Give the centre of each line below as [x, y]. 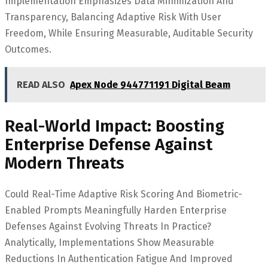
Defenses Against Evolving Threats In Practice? [108, 226]
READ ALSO [41, 85]
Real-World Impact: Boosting [115, 126]
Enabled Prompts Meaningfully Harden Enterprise [116, 210]
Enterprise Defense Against [109, 144]
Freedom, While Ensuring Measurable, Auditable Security [129, 33]
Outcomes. [28, 50]
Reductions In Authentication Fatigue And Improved [119, 258]
